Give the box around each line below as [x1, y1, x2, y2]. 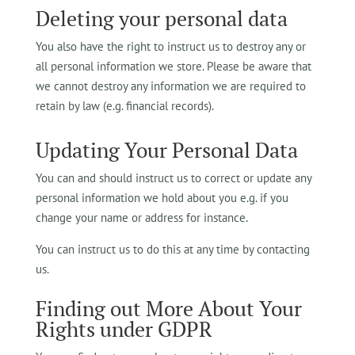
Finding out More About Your [35, 295, 302, 322]
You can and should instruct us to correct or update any [35, 170, 311, 185]
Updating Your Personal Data [35, 136, 298, 163]
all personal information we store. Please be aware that [35, 59, 311, 74]
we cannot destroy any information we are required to [35, 78, 306, 94]
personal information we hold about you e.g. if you [35, 190, 288, 205]
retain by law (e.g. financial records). [35, 98, 214, 113]
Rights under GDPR [35, 315, 212, 342]
